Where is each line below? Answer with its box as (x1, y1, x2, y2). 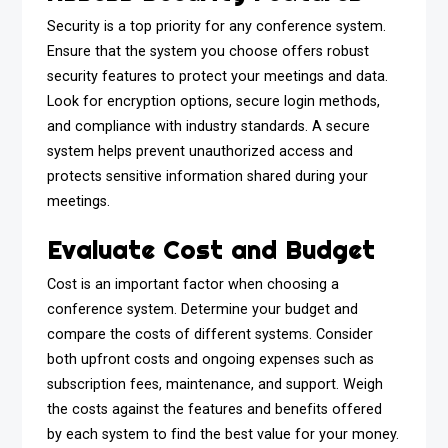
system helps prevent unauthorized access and (47, 143, 354, 161)
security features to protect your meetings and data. (47, 68, 389, 86)
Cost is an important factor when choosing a (47, 276, 340, 294)
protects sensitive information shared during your (47, 168, 369, 186)
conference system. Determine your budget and (47, 301, 359, 319)
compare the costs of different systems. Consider (47, 326, 374, 344)
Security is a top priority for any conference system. (47, 18, 387, 36)
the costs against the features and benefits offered (47, 401, 383, 419)
